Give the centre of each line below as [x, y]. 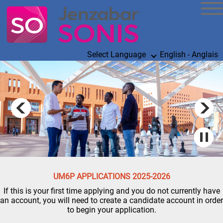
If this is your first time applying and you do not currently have [111, 191]
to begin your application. [111, 210]
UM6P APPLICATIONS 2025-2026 [111, 177]
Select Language [119, 55]
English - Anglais [187, 55]
